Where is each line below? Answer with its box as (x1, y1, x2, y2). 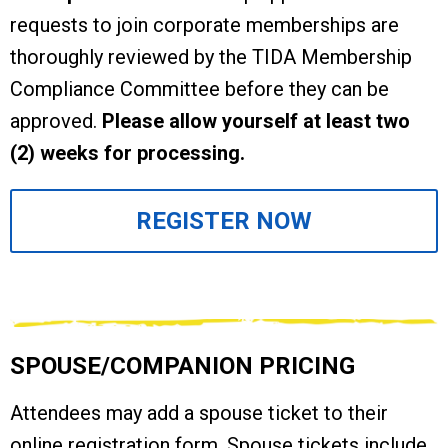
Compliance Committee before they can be (10, 77, 389, 102)
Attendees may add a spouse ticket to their (10, 401, 388, 426)
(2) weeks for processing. (10, 141, 245, 166)
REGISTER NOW (136, 207, 312, 236)
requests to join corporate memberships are (10, 13, 399, 38)
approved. (10, 109, 102, 134)
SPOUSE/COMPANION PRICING (10, 352, 355, 381)
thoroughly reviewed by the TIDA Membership (10, 45, 412, 70)
